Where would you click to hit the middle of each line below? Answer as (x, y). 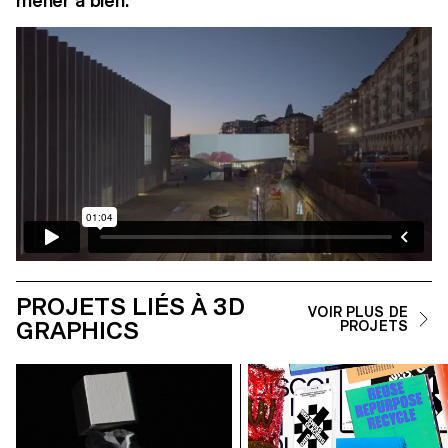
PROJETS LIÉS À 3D (130, 306)
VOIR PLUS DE (358, 311)
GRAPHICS (77, 330)
